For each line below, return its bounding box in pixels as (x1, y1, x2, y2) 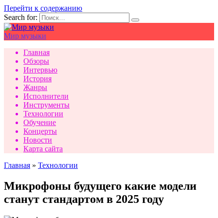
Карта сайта (23, 145, 63, 153)
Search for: (4, 13, 37, 21)
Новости (23, 136, 52, 144)
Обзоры (23, 57, 49, 65)
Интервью (23, 66, 57, 74)
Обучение (23, 118, 56, 127)
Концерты (23, 127, 57, 135)
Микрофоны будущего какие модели (4, 179, 197, 192)
